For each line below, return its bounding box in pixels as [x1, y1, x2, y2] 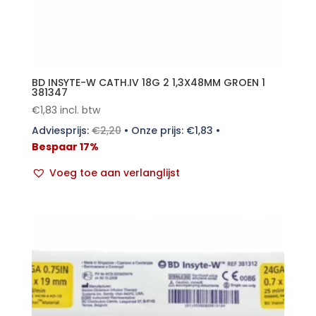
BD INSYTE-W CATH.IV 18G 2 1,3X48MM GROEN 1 [31, 75, 265, 90]
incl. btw [59, 102, 100, 117]
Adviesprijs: [31, 123, 92, 138]
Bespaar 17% [31, 139, 99, 154]
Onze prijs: [130, 123, 186, 138]
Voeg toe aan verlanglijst [49, 165, 180, 180]
